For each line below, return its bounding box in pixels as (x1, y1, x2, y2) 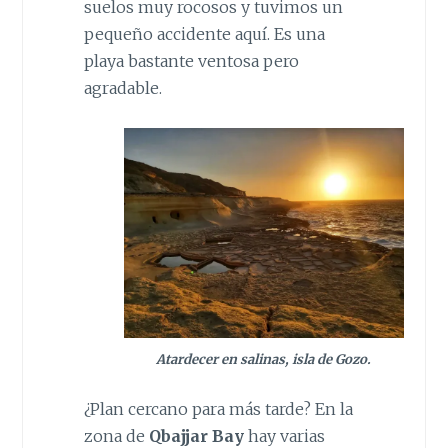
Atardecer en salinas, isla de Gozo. (156, 350, 372, 368)
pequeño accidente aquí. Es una (83, 24, 325, 45)
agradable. (83, 78, 162, 99)
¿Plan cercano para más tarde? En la (83, 399, 353, 420)
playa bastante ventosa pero (83, 51, 299, 72)
